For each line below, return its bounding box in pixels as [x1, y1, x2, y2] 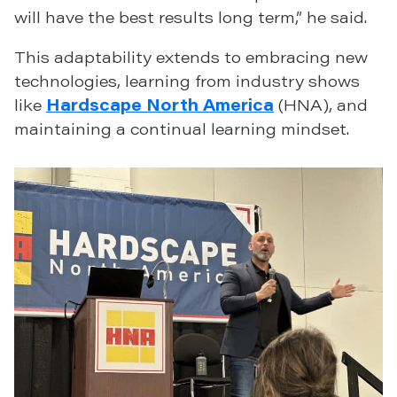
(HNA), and [274, 94, 368, 116]
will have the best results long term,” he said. [14, 6, 367, 28]
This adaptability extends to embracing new [14, 46, 368, 68]
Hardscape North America [46, 94, 274, 116]
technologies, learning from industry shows [14, 70, 360, 92]
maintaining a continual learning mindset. [14, 118, 349, 140]
